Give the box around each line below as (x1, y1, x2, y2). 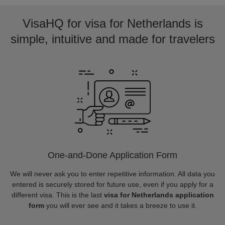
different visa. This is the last (11, 191, 104, 199)
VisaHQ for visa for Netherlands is (22, 17, 203, 30)
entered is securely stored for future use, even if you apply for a (12, 180, 213, 188)
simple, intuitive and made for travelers (10, 32, 215, 46)
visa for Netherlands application (103, 191, 214, 199)
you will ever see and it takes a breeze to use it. (44, 201, 197, 209)
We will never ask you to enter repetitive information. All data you (10, 170, 215, 178)
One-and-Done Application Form (48, 150, 177, 160)
